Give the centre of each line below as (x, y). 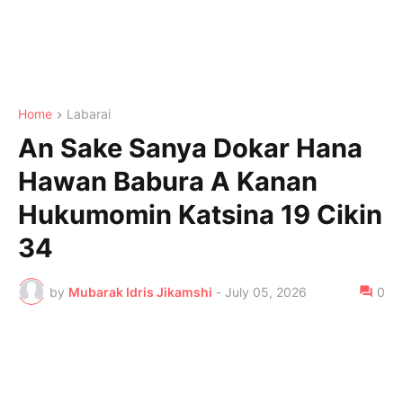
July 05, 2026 (266, 291)
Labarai (89, 114)
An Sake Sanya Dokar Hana (190, 148)
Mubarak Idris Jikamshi (140, 291)
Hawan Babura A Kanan (168, 182)
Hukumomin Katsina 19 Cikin (200, 215)
